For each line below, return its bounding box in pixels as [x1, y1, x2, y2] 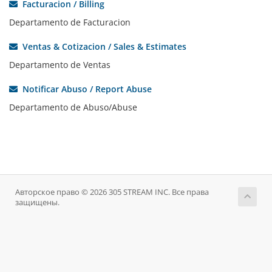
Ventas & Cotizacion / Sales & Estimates [18, 41, 186, 52]
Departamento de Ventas [9, 59, 110, 70]
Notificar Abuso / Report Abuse [18, 83, 152, 95]
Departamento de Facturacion [9, 16, 131, 28]
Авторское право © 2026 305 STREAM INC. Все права [15, 187, 209, 197]
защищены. [15, 197, 59, 208]
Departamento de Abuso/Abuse [9, 101, 137, 113]
